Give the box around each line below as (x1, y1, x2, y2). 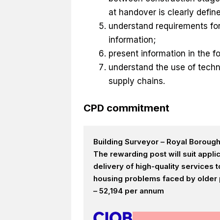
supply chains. (108, 76, 165, 86)
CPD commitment (83, 102, 169, 114)
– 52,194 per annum (93, 186, 164, 196)
